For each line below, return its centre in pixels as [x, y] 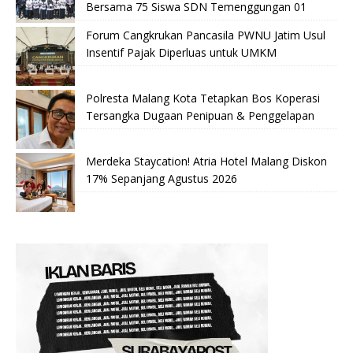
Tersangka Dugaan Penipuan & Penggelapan [200, 116]
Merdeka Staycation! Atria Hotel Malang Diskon [206, 162]
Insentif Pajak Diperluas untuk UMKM [181, 53]
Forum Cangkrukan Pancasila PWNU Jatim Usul [206, 35]
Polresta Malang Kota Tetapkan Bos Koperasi [203, 98]
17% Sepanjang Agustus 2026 [162, 179]
